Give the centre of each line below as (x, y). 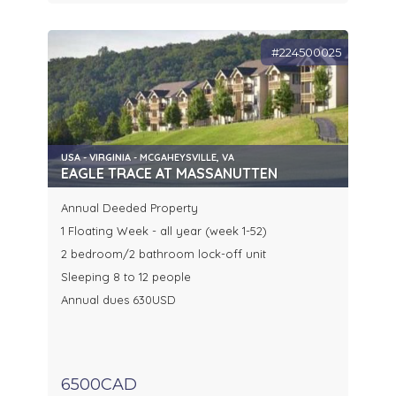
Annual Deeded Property (129, 208)
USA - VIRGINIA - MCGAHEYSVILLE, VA (148, 158)
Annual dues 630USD (118, 300)
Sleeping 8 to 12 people (126, 277)
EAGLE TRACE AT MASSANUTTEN (169, 174)
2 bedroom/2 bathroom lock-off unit (164, 254)
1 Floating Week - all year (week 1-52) (164, 231)
